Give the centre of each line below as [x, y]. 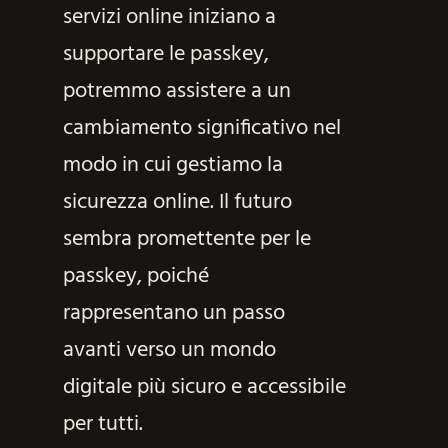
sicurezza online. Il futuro [177, 203]
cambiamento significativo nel [201, 129]
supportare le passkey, [165, 55]
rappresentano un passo [173, 314]
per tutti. [102, 425]
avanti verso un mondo [169, 351]
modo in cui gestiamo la [172, 166]
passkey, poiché [135, 277]
